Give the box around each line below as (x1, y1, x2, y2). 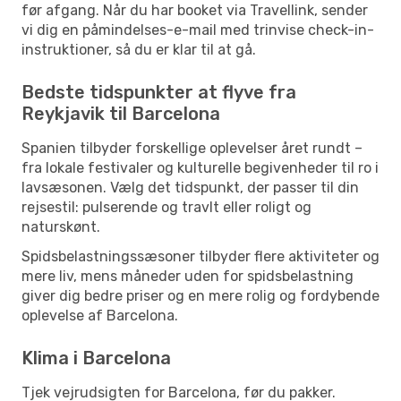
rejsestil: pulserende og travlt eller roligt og (21, 198, 311, 216)
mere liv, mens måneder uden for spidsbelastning (21, 267, 354, 285)
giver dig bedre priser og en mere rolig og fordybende (21, 286, 380, 304)
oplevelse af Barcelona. (21, 306, 178, 324)
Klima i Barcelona (21, 346, 171, 369)
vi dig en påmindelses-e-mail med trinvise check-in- (21, 21, 374, 38)
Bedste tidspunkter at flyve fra (21, 81, 296, 103)
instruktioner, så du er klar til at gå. (21, 40, 256, 58)
